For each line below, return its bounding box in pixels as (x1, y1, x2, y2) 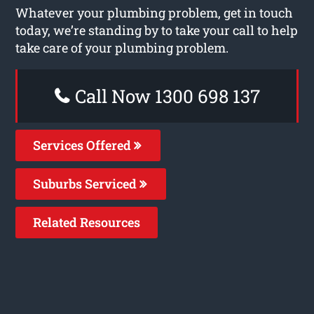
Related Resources (33, 213, 141, 231)
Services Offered (33, 136, 135, 153)
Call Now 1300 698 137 (70, 83, 260, 108)
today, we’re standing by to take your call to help (15, 21, 299, 39)
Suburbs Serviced (33, 175, 140, 192)
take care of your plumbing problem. (15, 39, 229, 56)
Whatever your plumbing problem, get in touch (15, 4, 294, 21)
